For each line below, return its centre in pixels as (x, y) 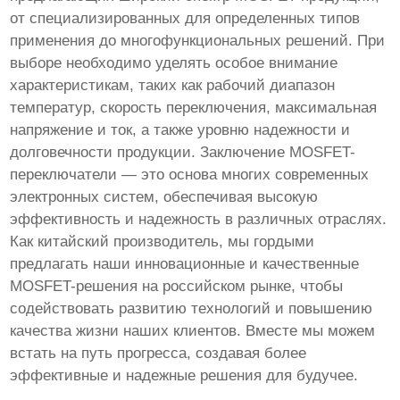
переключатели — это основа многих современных (190, 175)
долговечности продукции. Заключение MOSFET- (183, 153)
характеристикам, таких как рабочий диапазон (173, 86)
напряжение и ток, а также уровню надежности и (180, 130)
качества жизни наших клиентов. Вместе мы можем (193, 331)
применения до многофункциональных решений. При (198, 41)
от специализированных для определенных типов (185, 19)
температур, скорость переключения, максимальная (194, 108)
